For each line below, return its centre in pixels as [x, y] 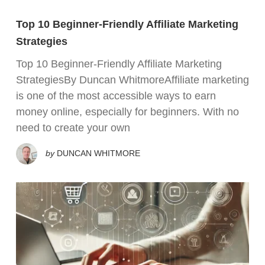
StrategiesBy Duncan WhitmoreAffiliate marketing [132, 80]
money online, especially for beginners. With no [127, 112]
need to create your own [73, 127]
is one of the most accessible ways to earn [116, 96]
